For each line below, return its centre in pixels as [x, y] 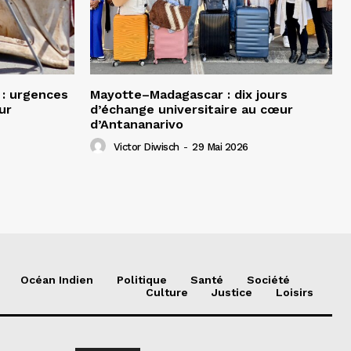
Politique [142, 279]
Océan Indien [57, 279]
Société [268, 279]
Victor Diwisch [146, 147]
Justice [232, 292]
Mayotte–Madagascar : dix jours [189, 94]
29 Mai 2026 [220, 147]
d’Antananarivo [137, 124]
